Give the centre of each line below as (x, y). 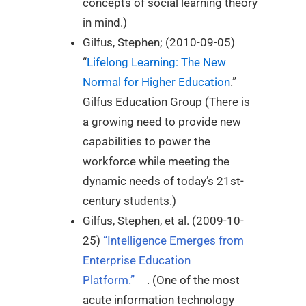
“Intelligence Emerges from (173, 241)
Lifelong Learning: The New (156, 62)
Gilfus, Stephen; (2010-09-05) (159, 43)
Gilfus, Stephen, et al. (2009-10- (163, 221)
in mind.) (105, 23)
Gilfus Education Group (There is (166, 102)
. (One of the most (193, 280)
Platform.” (109, 280)
